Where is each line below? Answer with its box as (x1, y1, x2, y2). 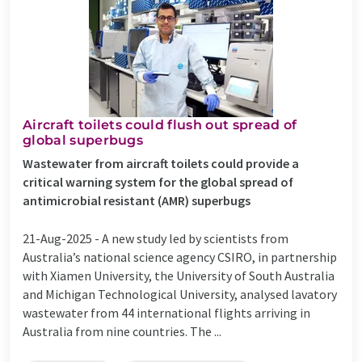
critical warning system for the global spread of (23, 173, 293, 190)
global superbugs (23, 132, 144, 148)
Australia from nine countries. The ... (23, 322, 221, 339)
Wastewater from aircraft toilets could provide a (23, 154, 299, 171)
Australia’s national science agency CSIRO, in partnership (23, 248, 337, 265)
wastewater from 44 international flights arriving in (23, 304, 310, 321)
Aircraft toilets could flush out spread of (23, 116, 297, 133)
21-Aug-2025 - (23, 229, 102, 246)
